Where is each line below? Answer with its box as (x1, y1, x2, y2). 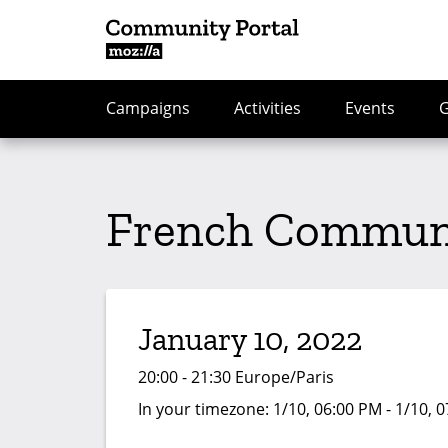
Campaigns (106, 97, 190, 119)
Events (345, 97, 395, 119)
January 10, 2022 (138, 320, 362, 358)
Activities (234, 97, 301, 119)
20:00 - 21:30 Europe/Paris (138, 366, 334, 388)
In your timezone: (138, 398, 273, 420)
